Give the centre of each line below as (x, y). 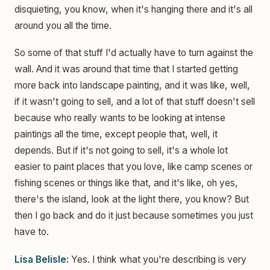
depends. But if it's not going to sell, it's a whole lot (121, 151)
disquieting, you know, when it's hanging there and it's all (133, 10)
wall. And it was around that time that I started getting (126, 69)
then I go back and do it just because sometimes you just (134, 216)
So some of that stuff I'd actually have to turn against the (134, 53)
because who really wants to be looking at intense (120, 118)
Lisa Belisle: (42, 259)
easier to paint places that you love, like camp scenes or (133, 167)
